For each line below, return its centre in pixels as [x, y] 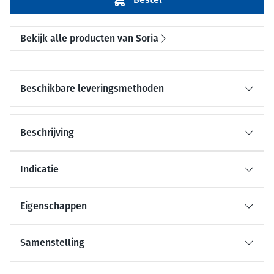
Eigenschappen [54, 206]
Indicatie [39, 169]
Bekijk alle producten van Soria [89, 38]
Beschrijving [47, 132]
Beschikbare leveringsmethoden [92, 88]
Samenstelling [52, 243]
